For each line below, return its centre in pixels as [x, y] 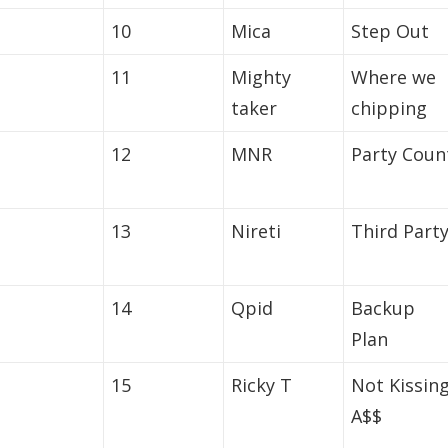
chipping [389, 108]
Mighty [261, 77]
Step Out [390, 31]
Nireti [256, 231]
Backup [383, 308]
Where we [394, 77]
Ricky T [262, 385]
